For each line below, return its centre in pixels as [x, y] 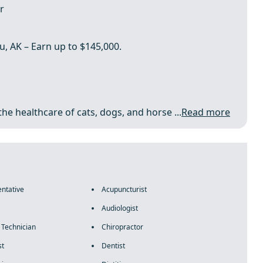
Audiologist [119, 208]
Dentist [113, 246]
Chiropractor [122, 227]
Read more [206, 112]
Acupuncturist [124, 189]
